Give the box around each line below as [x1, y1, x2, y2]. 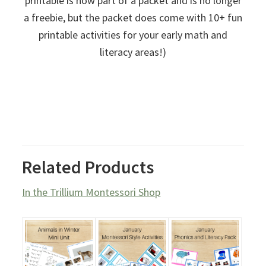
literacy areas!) [100, 45, 166, 59]
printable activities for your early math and [39, 27, 227, 42]
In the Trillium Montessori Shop [22, 185, 161, 199]
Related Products [22, 155, 154, 178]
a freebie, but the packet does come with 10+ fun [24, 10, 242, 24]
